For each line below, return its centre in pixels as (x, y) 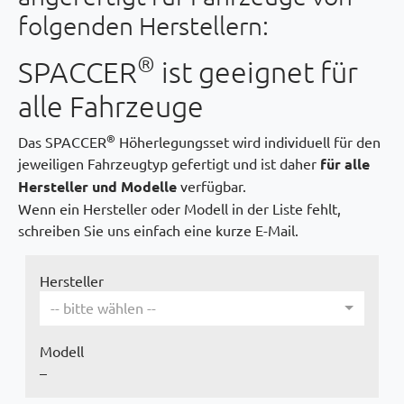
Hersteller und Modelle (97, 187)
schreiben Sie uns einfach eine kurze (137, 230)
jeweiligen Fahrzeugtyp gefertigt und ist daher (169, 164)
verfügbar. (211, 186)
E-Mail (275, 230)
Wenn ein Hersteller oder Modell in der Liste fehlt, (179, 209)
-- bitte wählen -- (103, 308)
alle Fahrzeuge (111, 107)
